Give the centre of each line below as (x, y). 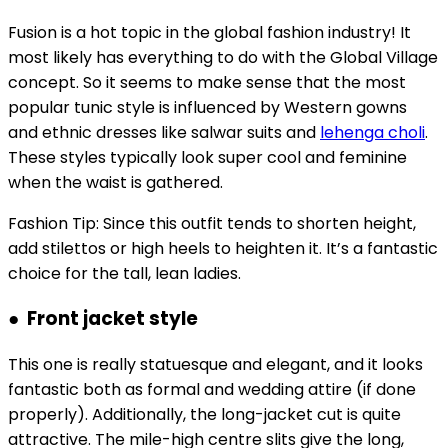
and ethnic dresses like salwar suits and (164, 132)
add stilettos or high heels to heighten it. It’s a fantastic (223, 248)
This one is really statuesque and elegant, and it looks (215, 365)
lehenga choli (372, 132)
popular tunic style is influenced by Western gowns (207, 107)
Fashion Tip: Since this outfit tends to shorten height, (212, 223)
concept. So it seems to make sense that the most (207, 82)
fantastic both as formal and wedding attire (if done (212, 390)
